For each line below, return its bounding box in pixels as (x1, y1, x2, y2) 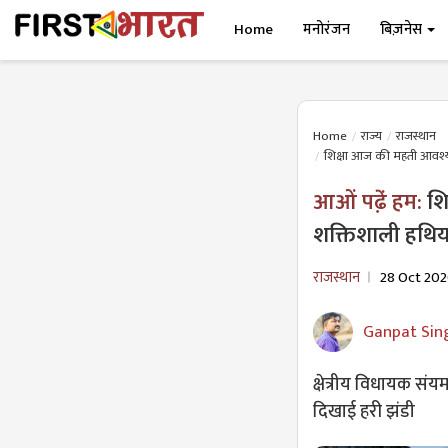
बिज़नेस (380, 17, 426, 42)
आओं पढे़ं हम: (313, 184, 427, 221)
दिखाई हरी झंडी (313, 397, 415, 427)
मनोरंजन (303, 17, 351, 42)
